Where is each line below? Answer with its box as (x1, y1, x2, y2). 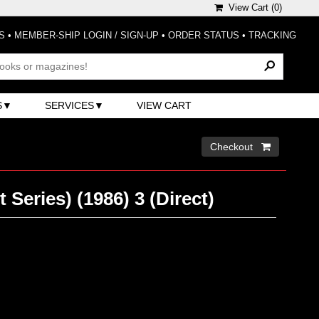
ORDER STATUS (168, 30, 239, 41)
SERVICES (45, 99, 95, 111)
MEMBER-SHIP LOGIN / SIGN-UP (14, 30, 159, 41)
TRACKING (249, 30, 296, 41)
